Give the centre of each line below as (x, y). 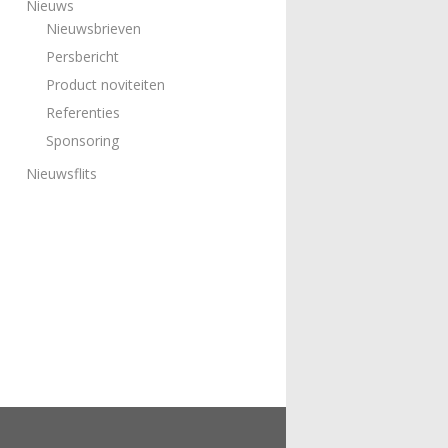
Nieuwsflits (61, 173)
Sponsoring (82, 140)
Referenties (83, 112)
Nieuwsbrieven (93, 28)
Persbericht (82, 56)
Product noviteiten (105, 84)
